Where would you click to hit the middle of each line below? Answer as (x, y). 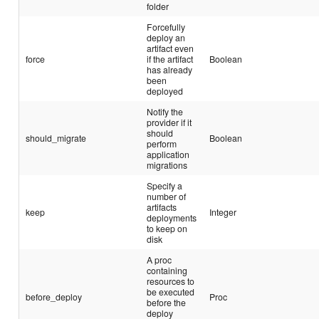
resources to (171, 281)
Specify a (165, 185)
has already (170, 69)
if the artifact (170, 58)
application (168, 154)
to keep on (167, 228)
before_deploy (54, 296)
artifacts (162, 206)
